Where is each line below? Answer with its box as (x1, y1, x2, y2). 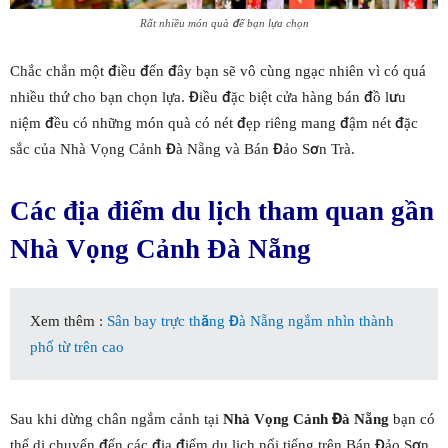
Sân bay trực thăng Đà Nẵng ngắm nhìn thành (107, 311, 394, 330)
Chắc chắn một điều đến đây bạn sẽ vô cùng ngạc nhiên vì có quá (10, 61, 426, 80)
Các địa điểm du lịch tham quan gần (10, 195, 434, 226)
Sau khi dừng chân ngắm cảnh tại (10, 409, 223, 428)
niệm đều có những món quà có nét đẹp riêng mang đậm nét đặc (10, 113, 418, 132)
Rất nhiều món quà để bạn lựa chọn (139, 16, 309, 30)
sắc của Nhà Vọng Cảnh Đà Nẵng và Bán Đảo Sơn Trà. (10, 139, 355, 158)
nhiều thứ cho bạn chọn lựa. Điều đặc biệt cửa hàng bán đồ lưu (10, 87, 406, 106)
